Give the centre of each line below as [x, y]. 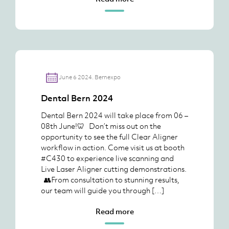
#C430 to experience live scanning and [107, 158]
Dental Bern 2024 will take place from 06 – [114, 115]
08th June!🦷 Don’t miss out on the [101, 126]
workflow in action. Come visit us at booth [113, 147]
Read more [114, 211]
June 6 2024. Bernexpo [89, 77]
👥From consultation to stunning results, [110, 179]
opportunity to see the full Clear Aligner [109, 136]
